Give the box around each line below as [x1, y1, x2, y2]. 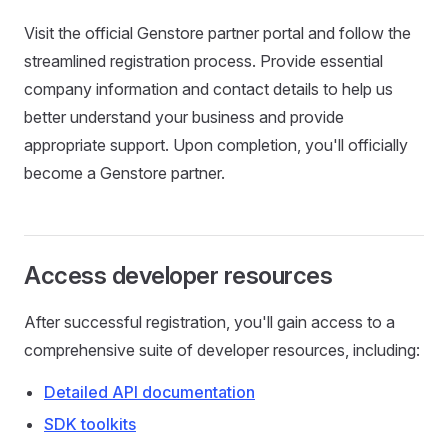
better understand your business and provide [24, 107, 344, 127]
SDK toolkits [44, 414, 136, 434]
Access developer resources [24, 261, 333, 290]
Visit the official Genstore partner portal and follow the [24, 23, 411, 43]
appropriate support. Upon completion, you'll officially [24, 135, 408, 155]
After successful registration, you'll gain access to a [24, 312, 395, 332]
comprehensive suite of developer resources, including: [24, 340, 420, 360]
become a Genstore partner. [24, 163, 225, 183]
